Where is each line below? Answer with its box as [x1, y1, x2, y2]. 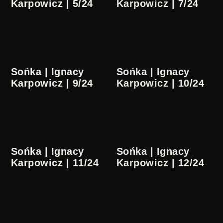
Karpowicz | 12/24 [116, 157, 205, 169]
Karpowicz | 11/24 [11, 157, 99, 169]
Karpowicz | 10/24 [116, 78, 205, 89]
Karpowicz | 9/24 [11, 78, 93, 89]
